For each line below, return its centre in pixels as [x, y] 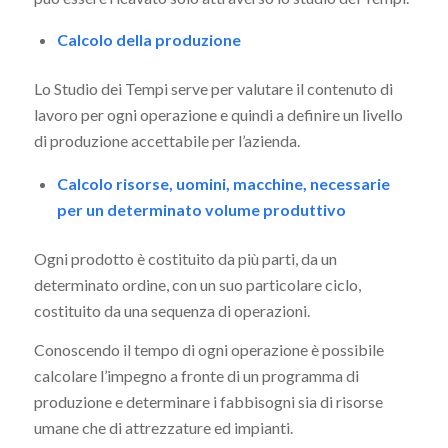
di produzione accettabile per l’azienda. [166, 141]
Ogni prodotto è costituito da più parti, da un [185, 258]
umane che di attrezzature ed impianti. [163, 428]
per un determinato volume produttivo [201, 209]
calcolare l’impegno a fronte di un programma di [196, 376]
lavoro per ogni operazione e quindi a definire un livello [218, 115]
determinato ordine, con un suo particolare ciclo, [197, 284]
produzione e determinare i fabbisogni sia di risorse [208, 402]
